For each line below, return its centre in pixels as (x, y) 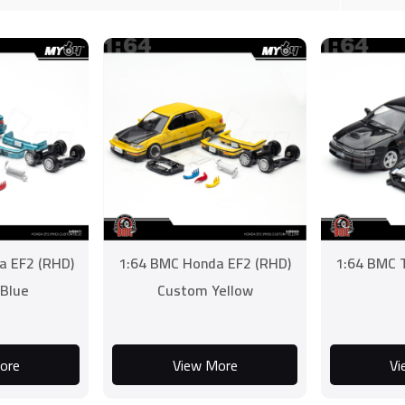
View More (205, 365)
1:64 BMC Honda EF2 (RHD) (205, 263)
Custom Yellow (205, 290)
